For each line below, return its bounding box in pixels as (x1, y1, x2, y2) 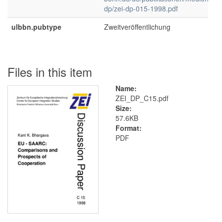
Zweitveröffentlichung (104, 22, 170, 32)
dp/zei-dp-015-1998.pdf (104, 3, 178, 13)
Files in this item (7, 63, 92, 80)
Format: (115, 123, 142, 133)
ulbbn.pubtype (11, 22, 61, 32)
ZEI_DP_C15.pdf (115, 93, 168, 103)
